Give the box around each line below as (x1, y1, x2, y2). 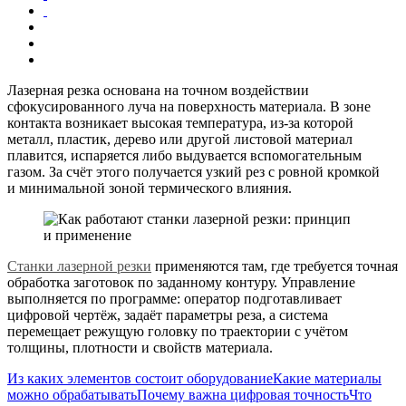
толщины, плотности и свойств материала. (7, 339, 273, 355)
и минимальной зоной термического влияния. (7, 179, 292, 196)
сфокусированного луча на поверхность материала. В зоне (7, 98, 371, 114)
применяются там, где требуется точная (151, 257, 398, 274)
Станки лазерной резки (7, 257, 151, 274)
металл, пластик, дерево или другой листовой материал (7, 130, 353, 147)
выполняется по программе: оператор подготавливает (7, 290, 342, 306)
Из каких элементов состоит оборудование (7, 370, 273, 386)
